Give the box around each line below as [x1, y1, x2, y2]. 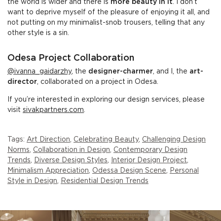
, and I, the [153, 69, 189, 75]
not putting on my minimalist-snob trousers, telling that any [7, 20, 205, 26]
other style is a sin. [7, 30, 69, 37]
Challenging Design [142, 136, 206, 143]
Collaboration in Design [33, 147, 110, 153]
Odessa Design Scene [92, 167, 166, 174]
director [7, 79, 37, 85]
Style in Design [7, 178, 57, 184]
